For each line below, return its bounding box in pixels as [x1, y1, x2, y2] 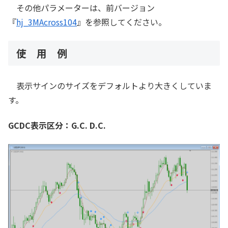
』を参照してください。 [77, 16, 166, 28]
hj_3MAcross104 [16, 16, 77, 28]
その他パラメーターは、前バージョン [8, 2, 155, 14]
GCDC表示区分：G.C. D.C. [8, 119, 106, 132]
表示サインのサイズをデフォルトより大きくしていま [8, 79, 212, 92]
